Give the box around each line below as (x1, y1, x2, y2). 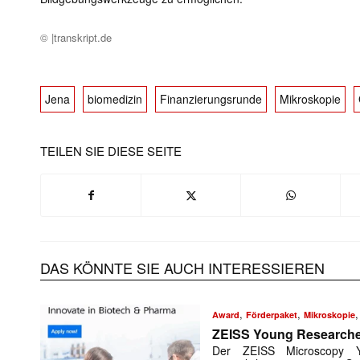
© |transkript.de (40, 30, 112, 46)
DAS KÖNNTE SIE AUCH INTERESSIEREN (40, 257, 325, 279)
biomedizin (88, 91, 142, 108)
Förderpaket (246, 309, 298, 321)
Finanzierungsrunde (160, 91, 262, 108)
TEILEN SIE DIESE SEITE (40, 142, 182, 160)
